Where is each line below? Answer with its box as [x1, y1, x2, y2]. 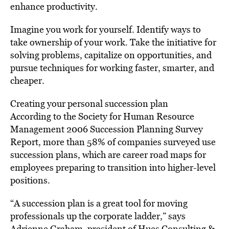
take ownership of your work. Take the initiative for [10, 36, 216, 49]
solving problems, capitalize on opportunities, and [10, 49, 212, 61]
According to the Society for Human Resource [10, 110, 194, 123]
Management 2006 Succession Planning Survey [10, 123, 203, 135]
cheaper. [10, 74, 44, 87]
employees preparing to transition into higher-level [10, 161, 216, 174]
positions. [10, 174, 50, 187]
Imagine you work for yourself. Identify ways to [10, 23, 201, 36]
